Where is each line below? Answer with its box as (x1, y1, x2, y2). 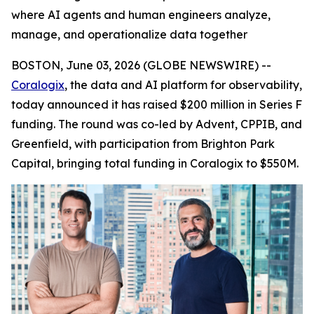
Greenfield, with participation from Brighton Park (11, 137, 275, 151)
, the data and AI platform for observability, (64, 78, 302, 92)
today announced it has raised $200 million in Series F (11, 97, 302, 111)
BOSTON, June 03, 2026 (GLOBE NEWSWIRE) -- (11, 58, 271, 72)
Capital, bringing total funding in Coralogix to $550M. (11, 156, 299, 170)
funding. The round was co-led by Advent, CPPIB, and (11, 117, 302, 131)
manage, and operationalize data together (11, 27, 247, 41)
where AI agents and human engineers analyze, (11, 8, 271, 22)
